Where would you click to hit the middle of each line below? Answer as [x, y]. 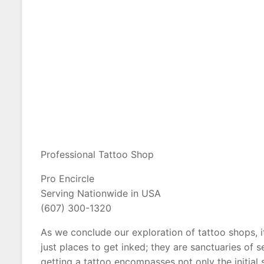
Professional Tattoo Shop [97, 154]
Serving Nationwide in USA [101, 193]
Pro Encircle [67, 179]
